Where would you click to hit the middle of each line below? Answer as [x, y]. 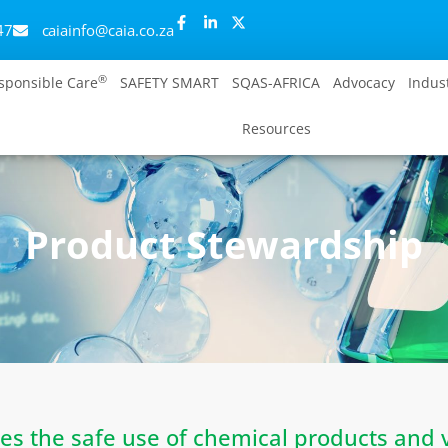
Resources [276, 128]
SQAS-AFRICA [276, 82]
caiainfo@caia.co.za [107, 30]
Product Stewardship [224, 244]
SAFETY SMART [170, 82]
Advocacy [364, 82]
